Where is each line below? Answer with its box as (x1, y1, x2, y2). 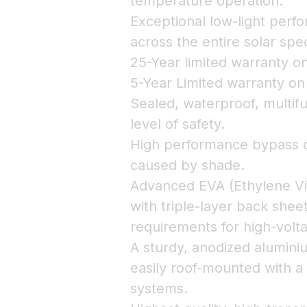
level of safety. (130, 116, 225, 132)
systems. (130, 280, 188, 297)
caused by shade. (130, 157, 245, 173)
